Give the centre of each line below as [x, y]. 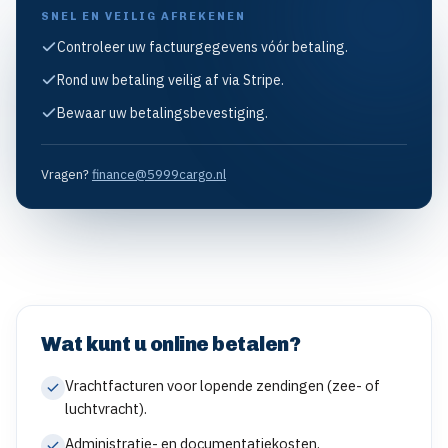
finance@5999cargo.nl [159, 174]
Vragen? [65, 174]
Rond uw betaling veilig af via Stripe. [170, 80]
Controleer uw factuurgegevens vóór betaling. [202, 47]
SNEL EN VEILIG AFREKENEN [143, 16]
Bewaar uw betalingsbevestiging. [162, 113]
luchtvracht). [106, 408]
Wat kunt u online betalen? [170, 344]
